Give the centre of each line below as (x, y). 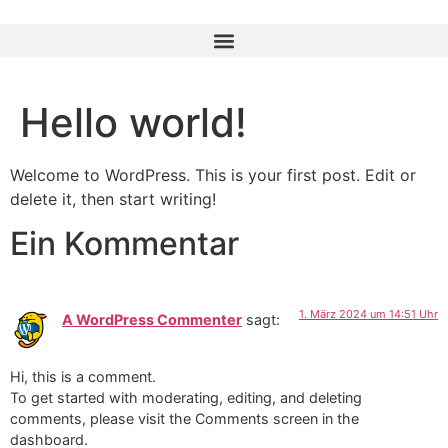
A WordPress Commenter (152, 320)
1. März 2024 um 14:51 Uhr (368, 314)
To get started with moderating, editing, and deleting (186, 397)
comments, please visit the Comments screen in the (184, 418)
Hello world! (133, 122)
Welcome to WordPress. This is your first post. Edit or (213, 175)
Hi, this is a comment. (83, 376)
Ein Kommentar (124, 244)
